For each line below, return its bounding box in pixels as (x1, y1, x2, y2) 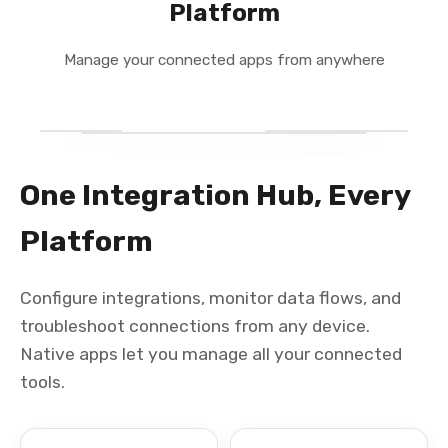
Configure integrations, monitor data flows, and (20, 288, 401, 308)
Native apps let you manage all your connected (20, 344, 402, 364)
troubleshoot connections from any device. (20, 316, 370, 336)
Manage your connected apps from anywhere (63, 51, 385, 69)
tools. (20, 372, 65, 392)
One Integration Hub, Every (20, 178, 410, 212)
